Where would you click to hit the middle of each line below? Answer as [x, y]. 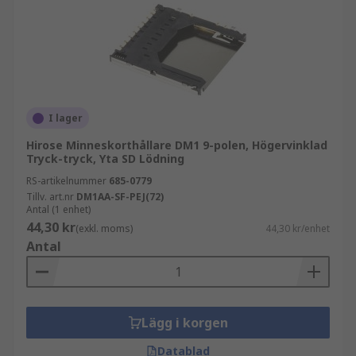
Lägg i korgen [184, 323]
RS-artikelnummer [66, 181]
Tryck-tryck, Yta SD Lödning [105, 159]
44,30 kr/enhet [298, 228]
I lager [66, 118]
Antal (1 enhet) [58, 209]
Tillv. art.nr [50, 197]
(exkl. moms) [104, 228]
